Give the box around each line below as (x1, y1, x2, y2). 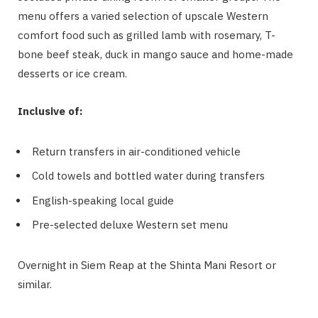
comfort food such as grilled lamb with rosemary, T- (18, 28, 275, 42)
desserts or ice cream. (18, 66, 127, 80)
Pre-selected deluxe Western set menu (32, 218, 228, 232)
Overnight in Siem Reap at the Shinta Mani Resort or (18, 258, 276, 273)
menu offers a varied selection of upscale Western (18, 9, 268, 23)
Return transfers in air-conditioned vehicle (32, 144, 241, 158)
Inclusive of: (18, 104, 82, 118)
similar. (18, 278, 52, 292)
